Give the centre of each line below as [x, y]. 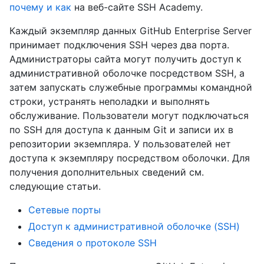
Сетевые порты [65, 210]
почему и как [40, 7]
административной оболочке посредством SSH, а [127, 73]
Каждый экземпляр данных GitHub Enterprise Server [131, 31]
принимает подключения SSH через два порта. [119, 45]
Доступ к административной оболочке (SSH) [134, 227]
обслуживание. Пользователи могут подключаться [129, 116]
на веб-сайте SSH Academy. [137, 7]
